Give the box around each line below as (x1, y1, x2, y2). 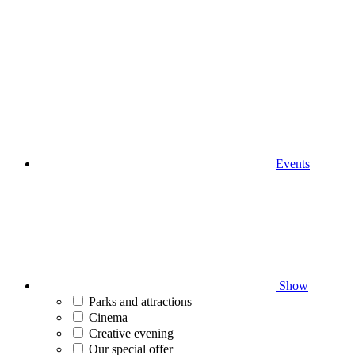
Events (276, 157, 310, 170)
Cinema (89, 311, 128, 324)
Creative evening (89, 326, 174, 340)
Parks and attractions (89, 295, 192, 308)
